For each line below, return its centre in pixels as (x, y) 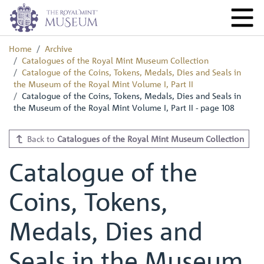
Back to (41, 138)
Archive (59, 48)
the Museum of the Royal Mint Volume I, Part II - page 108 (124, 107)
